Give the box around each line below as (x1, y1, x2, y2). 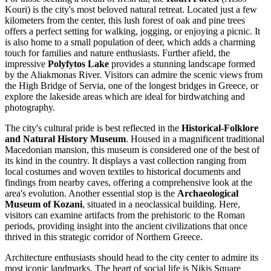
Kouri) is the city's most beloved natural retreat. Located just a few (5, 4, 257, 15)
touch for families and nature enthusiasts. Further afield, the (5, 48, 230, 59)
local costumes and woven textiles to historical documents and (5, 166, 241, 177)
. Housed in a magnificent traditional (126, 134, 264, 145)
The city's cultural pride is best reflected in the (5, 123, 181, 134)
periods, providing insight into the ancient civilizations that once (5, 221, 247, 232)
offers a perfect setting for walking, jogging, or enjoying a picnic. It (5, 26, 260, 37)
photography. (5, 102, 55, 113)
